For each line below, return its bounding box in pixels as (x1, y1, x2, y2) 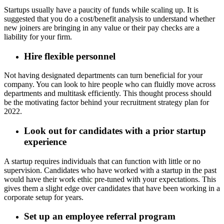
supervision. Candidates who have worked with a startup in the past (4, 165, 216, 174)
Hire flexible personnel (24, 50, 115, 61)
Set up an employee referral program (24, 211, 175, 222)
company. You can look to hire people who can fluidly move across (4, 80, 215, 89)
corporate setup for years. (4, 192, 83, 201)
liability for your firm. (4, 32, 72, 41)
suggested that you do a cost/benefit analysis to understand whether (4, 14, 215, 23)
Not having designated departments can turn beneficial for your (4, 71, 202, 80)
